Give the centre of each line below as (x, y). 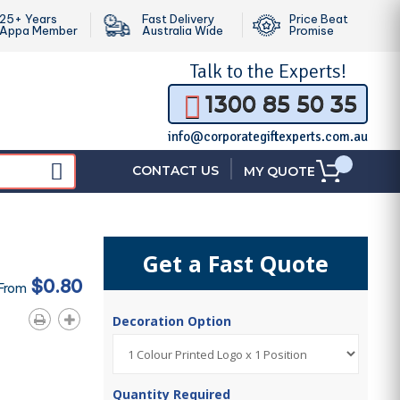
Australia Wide (183, 30)
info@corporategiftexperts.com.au (268, 137)
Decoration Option (174, 321)
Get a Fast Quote (236, 263)
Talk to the (234, 71)
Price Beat (319, 19)
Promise (312, 30)
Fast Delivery (179, 19)
